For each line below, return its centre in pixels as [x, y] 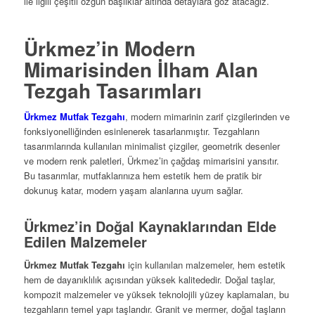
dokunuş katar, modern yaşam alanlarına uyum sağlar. [133, 191]
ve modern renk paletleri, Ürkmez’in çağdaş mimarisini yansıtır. [151, 161]
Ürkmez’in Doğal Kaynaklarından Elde [150, 226]
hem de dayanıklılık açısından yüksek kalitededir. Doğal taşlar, [149, 280]
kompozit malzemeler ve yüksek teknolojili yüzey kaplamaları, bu [156, 295]
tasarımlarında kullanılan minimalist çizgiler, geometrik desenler [152, 146]
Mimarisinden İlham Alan [141, 70]
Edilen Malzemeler [85, 242]
